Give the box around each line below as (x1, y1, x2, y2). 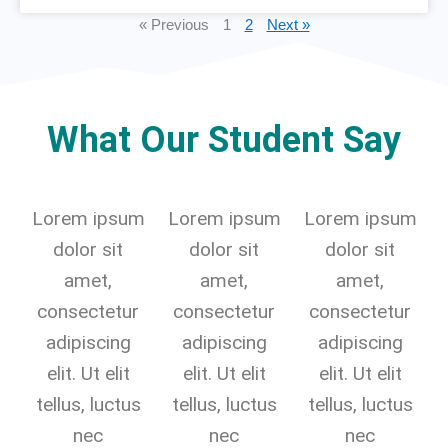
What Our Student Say (47, 119, 401, 162)
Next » (266, 17, 310, 34)
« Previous (138, 17, 209, 34)
